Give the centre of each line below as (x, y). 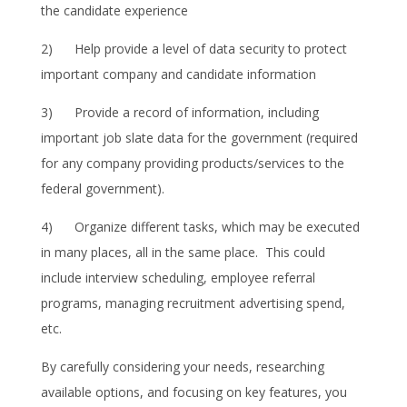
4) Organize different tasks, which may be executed (200, 226)
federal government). (102, 188)
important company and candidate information (178, 74)
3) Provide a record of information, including (179, 112)
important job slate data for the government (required (199, 137)
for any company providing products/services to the (192, 163)
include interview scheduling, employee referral (178, 277)
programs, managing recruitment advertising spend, (193, 303)
